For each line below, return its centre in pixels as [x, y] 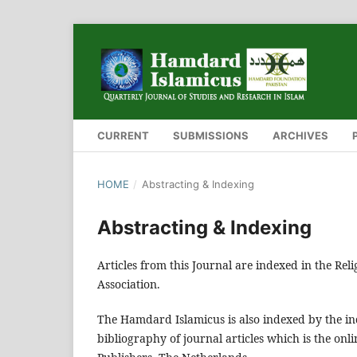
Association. [129, 284]
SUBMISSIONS [211, 135]
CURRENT [123, 135]
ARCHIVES [300, 135]
